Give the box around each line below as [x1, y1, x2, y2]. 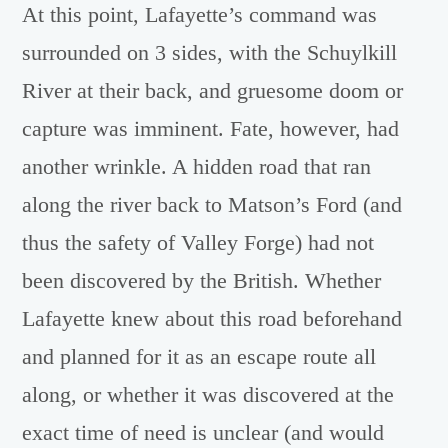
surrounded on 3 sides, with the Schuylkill [22, 40, 398, 65]
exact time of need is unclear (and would [22, 420, 385, 445]
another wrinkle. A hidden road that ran [22, 154, 372, 179]
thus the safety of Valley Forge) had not [22, 230, 375, 255]
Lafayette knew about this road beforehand [22, 306, 403, 331]
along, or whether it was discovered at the [22, 382, 395, 407]
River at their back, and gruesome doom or [22, 78, 404, 103]
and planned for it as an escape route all [22, 344, 377, 369]
